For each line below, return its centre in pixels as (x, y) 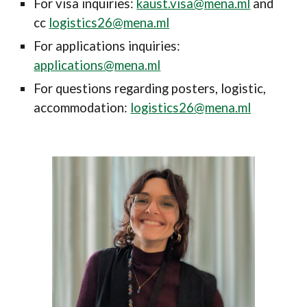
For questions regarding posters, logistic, (150, 88)
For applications (81, 46)
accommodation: (82, 108)
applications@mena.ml (97, 65)
